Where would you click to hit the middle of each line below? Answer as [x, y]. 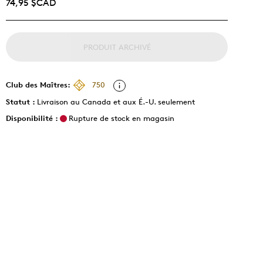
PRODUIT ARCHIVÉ [117, 47]
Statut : [21, 102]
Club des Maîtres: [38, 84]
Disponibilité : [32, 118]
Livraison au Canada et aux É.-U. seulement [116, 102]
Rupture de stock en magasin [122, 118]
